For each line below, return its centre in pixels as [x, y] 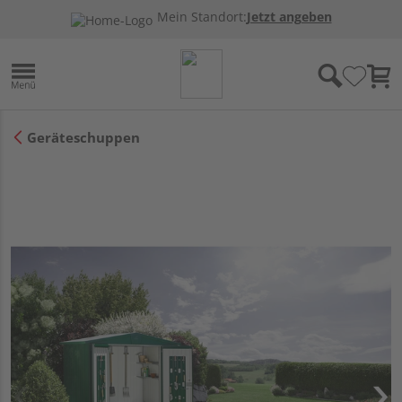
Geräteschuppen [83, 137]
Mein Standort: [201, 17]
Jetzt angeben [289, 17]
